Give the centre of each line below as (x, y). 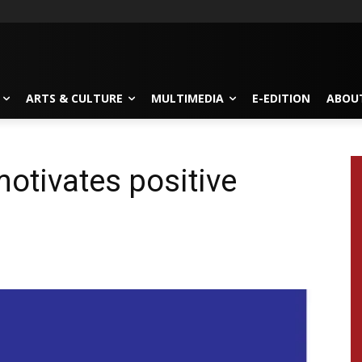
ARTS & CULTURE (74, 98)
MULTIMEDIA (187, 98)
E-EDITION (281, 98)
